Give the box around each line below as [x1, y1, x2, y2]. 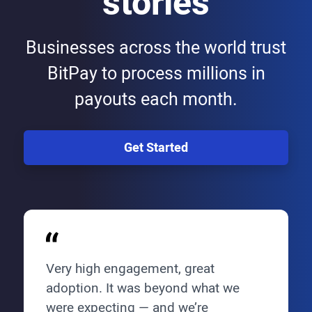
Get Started [124, 138, 188, 157]
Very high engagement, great [45, 258, 214, 279]
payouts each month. [75, 87, 237, 114]
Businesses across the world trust [26, 36, 286, 62]
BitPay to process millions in [47, 61, 265, 88]
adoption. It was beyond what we [45, 278, 240, 298]
